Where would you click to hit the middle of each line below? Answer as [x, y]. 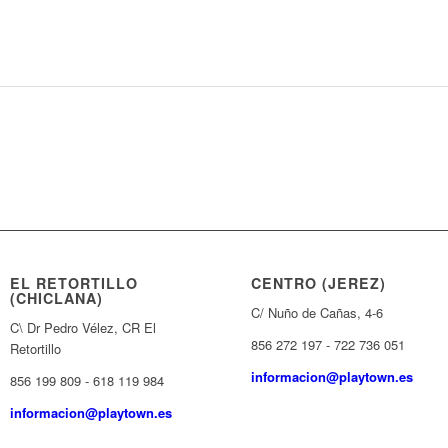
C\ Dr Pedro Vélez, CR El [83, 328]
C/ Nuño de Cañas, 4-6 [317, 313]
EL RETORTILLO [74, 283]
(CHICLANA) [57, 298]
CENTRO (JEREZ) [319, 283]
